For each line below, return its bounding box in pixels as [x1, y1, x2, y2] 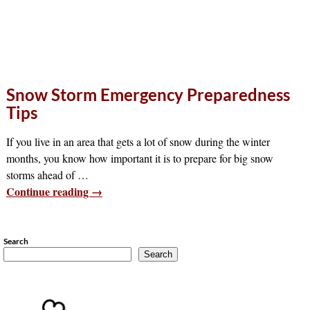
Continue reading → [6, 183, 102, 199]
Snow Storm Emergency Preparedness [6, 84, 290, 105]
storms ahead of [6, 167, 77, 182]
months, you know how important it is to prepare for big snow [6, 150, 273, 165]
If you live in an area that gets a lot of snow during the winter [6, 134, 270, 149]
